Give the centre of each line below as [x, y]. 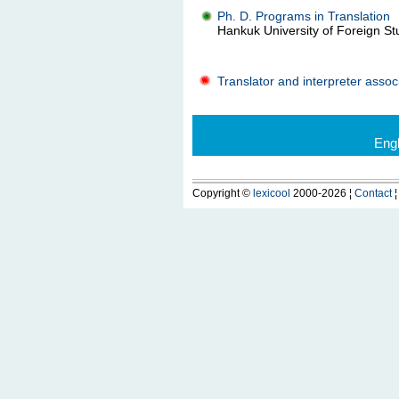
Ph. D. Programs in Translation [303, 16]
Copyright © [222, 193]
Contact [373, 193]
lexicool [271, 193]
